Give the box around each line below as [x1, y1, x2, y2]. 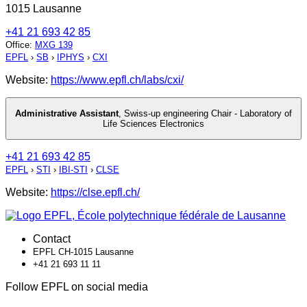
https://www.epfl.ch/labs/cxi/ [51, 73, 184, 86]
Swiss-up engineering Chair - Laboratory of [124, 108, 292, 119]
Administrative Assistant [15, 108, 119, 119]
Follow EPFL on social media [5, 281, 148, 293]
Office [5, 39, 29, 50]
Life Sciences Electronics [103, 119, 204, 130]
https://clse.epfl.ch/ [51, 186, 140, 199]
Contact [33, 233, 71, 245]
